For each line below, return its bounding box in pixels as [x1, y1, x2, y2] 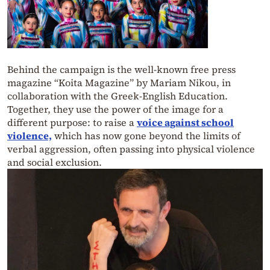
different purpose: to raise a [7, 115, 137, 129]
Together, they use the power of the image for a [7, 102, 224, 116]
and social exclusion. [7, 155, 102, 169]
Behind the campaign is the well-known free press [7, 62, 236, 76]
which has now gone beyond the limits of [52, 128, 240, 142]
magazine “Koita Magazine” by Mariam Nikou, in [7, 75, 231, 89]
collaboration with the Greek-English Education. [7, 89, 228, 102]
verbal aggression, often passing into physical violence [7, 142, 255, 155]
